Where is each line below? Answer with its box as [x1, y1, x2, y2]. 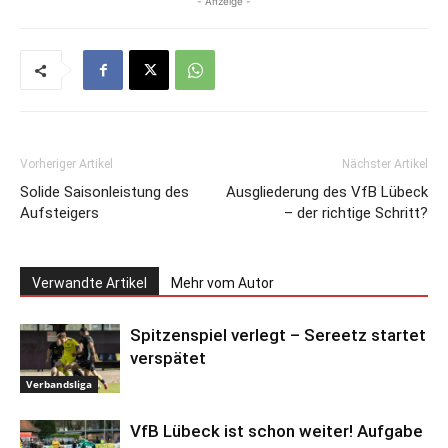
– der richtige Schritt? [284, 204, 428, 223]
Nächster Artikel [342, 157, 428, 172]
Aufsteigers [20, 204, 99, 223]
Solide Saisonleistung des [20, 183, 189, 202]
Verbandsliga [26, 377, 92, 392]
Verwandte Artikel [32, 275, 147, 292]
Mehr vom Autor [171, 275, 274, 292]
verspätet [130, 348, 206, 369]
